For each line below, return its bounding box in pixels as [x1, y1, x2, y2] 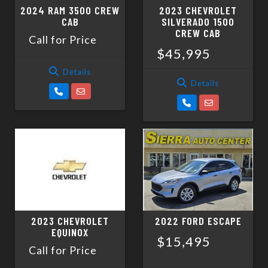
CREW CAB [175, 26, 221, 40]
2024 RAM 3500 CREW [20, 4, 120, 17]
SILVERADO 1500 [162, 15, 234, 29]
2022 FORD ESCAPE [154, 214, 242, 228]
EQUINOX [51, 226, 89, 239]
